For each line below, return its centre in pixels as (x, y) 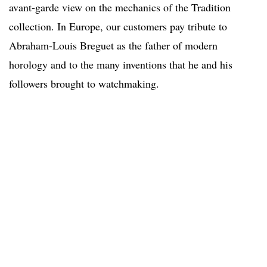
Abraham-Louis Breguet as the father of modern (113, 46)
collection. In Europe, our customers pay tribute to (118, 27)
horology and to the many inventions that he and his (121, 65)
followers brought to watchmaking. (84, 84)
